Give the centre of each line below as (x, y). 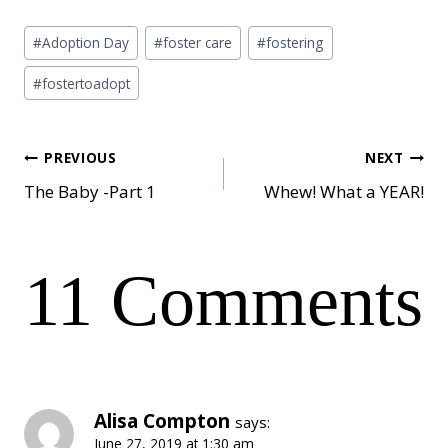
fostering (295, 43)
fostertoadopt (86, 83)
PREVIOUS (80, 157)
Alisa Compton (162, 420)
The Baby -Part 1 (90, 192)
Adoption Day (86, 43)
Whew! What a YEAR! (344, 192)
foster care (198, 43)
